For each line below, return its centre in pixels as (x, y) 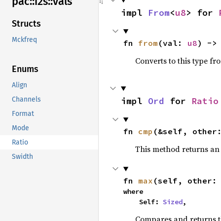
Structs (26, 24)
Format (23, 114)
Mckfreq (24, 40)
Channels (26, 100)
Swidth (22, 157)
